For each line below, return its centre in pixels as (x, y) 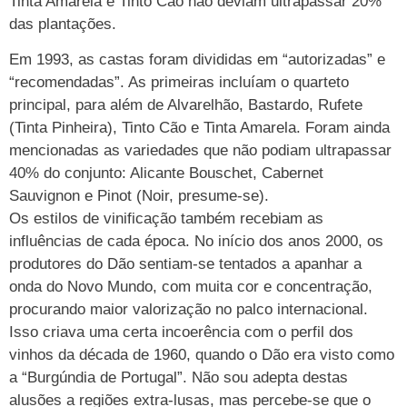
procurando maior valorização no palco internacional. (189, 310)
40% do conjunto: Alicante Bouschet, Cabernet (166, 174)
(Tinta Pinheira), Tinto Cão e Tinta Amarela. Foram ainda (199, 128)
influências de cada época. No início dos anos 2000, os (196, 242)
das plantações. (63, 24)
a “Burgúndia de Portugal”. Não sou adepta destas (179, 378)
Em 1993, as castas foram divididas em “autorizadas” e (197, 60)
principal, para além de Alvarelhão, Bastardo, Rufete (186, 105)
